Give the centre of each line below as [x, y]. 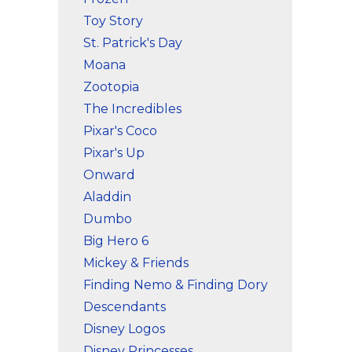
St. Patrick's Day [133, 43]
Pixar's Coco [120, 131]
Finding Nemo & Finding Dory [176, 285]
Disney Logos [124, 329]
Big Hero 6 [116, 241]
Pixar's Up [114, 153]
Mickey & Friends [136, 263]
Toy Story [113, 21]
